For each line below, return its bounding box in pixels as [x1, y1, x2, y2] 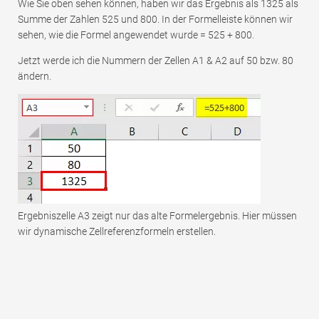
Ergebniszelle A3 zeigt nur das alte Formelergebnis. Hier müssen [18, 210, 297, 222]
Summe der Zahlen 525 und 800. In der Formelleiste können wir [18, 14, 293, 26]
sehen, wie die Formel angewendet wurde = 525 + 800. [18, 29, 254, 41]
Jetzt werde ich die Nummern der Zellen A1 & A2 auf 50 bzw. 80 [18, 55, 293, 67]
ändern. [18, 70, 51, 83]
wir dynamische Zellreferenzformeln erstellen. [18, 226, 216, 238]
